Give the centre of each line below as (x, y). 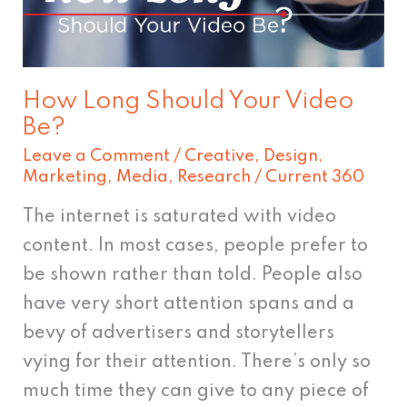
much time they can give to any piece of (196, 392)
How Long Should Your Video (189, 102)
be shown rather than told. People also (193, 276)
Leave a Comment (97, 157)
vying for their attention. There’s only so (197, 363)
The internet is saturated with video (180, 218)
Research (214, 178)
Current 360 (315, 178)
